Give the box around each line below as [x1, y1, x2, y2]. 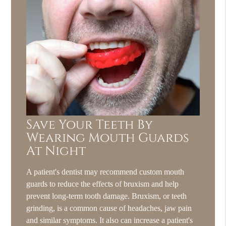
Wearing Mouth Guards [26, 129, 190, 146]
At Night [26, 142, 86, 159]
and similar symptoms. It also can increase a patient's [26, 215, 193, 225]
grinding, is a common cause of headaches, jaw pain [26, 203, 192, 213]
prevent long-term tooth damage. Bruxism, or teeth [26, 191, 187, 201]
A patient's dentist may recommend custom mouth [26, 166, 185, 177]
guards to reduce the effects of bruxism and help [26, 179, 179, 189]
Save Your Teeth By [26, 116, 153, 133]
